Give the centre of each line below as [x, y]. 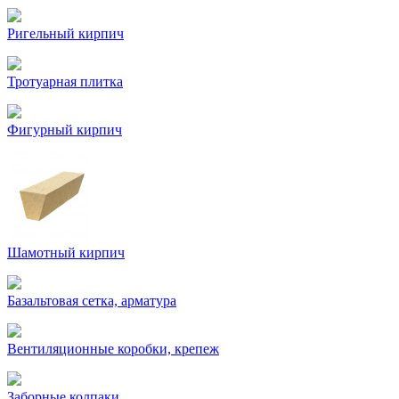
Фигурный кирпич [65, 130]
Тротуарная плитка [65, 81]
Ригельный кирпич [65, 33]
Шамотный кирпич [66, 252]
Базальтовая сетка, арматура [92, 301]
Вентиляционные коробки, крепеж [113, 349]
